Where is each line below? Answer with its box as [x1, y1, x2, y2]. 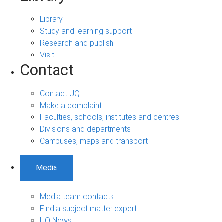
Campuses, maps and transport [40, 136, 148, 146]
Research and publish [40, 38, 113, 48]
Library [40, 14, 63, 24]
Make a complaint [40, 101, 102, 111]
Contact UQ [40, 89, 80, 99]
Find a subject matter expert [40, 204, 137, 214]
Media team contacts [40, 192, 114, 202]
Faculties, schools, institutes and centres [40, 112, 179, 122]
